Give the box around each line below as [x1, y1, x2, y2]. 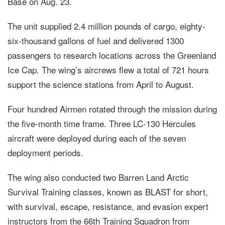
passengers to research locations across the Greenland [8, 49, 216, 62]
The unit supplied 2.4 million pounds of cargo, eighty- [8, 20, 205, 33]
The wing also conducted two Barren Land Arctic [8, 171, 189, 184]
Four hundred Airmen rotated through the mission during [8, 102, 217, 116]
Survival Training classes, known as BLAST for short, [8, 185, 208, 198]
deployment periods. [8, 146, 83, 159]
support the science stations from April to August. [8, 78, 194, 91]
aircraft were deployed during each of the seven [8, 132, 186, 145]
